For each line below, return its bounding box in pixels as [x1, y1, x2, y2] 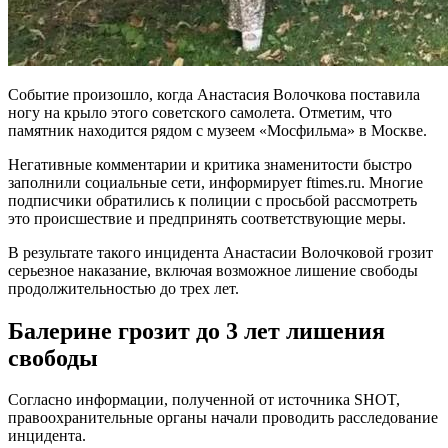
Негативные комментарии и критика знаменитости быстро [8, 155, 412, 173]
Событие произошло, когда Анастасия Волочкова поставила [8, 85, 420, 103]
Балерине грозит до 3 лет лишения [8, 317, 385, 344]
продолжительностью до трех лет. [8, 279, 239, 297]
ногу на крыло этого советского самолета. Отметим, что [8, 103, 392, 121]
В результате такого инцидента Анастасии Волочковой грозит [8, 243, 433, 261]
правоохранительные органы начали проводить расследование [8, 409, 438, 427]
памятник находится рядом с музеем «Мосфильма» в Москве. [8, 121, 427, 139]
